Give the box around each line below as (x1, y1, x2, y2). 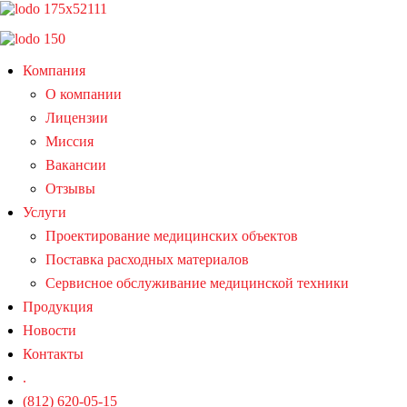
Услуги (23, 203, 66, 220)
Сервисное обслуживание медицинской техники (45, 274, 349, 291)
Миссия (45, 133, 94, 149)
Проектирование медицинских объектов (45, 227, 298, 243)
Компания (23, 62, 85, 78)
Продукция (23, 298, 93, 314)
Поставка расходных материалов (45, 251, 249, 267)
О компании (45, 85, 122, 102)
